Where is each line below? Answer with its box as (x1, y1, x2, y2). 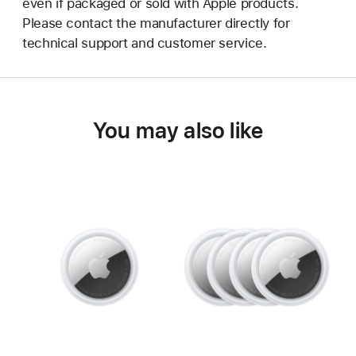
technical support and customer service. (22, 35, 267, 52)
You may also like (92, 117, 264, 145)
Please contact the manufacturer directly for (22, 15, 290, 32)
